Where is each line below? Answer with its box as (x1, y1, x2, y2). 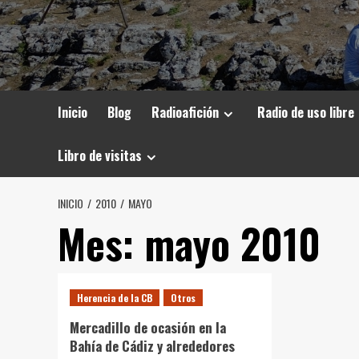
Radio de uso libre (257, 103, 354, 122)
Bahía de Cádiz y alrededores (70, 336, 235, 356)
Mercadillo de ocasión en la (70, 317, 226, 337)
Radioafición (151, 103, 219, 122)
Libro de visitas (58, 146, 142, 165)
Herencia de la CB (77, 291, 152, 305)
